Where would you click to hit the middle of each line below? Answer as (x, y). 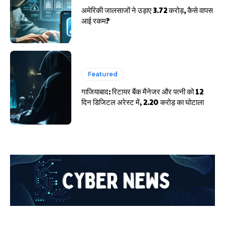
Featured (103, 74)
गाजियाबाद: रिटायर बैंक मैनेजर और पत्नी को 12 (143, 91)
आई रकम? (96, 21)
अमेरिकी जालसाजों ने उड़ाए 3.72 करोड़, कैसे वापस (147, 10)
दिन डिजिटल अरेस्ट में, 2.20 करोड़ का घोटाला (143, 102)
